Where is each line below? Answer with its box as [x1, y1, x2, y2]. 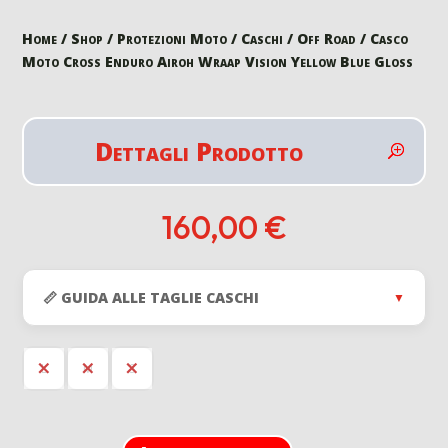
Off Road [297, 28, 357, 48]
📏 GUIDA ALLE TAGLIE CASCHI [43, 287, 260, 307]
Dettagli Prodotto [95, 133, 303, 168]
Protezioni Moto [117, 28, 228, 48]
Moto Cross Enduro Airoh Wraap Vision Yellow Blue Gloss [22, 51, 414, 71]
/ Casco [356, 28, 409, 48]
